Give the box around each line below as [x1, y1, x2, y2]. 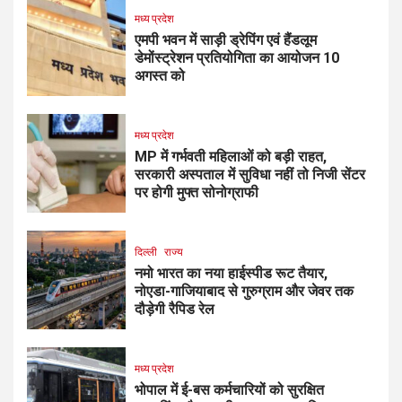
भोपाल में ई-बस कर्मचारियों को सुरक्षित [135, 381, 324, 399]
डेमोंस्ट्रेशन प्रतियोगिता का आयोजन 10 [135, 49, 339, 67]
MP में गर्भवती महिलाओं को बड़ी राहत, [135, 148, 327, 166]
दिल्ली [135, 245, 157, 259]
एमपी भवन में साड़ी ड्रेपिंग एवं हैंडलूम [135, 31, 317, 49]
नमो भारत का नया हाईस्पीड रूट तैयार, [135, 265, 328, 283]
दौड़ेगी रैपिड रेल [135, 301, 214, 319]
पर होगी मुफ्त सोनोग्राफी [135, 184, 258, 202]
